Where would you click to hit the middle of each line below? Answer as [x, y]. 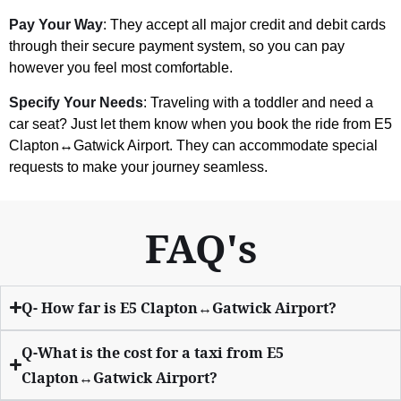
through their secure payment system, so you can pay [177, 46]
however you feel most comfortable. [121, 67]
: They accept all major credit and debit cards [244, 24]
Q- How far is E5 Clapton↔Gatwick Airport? [179, 307]
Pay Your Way [56, 24]
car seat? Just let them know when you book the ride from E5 [200, 124]
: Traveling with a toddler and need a [258, 102]
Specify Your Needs [76, 102]
